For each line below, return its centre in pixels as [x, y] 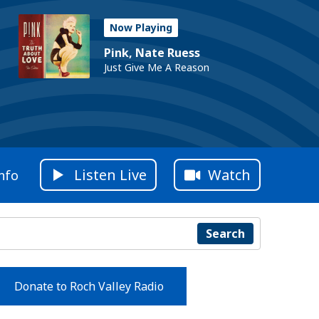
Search [225, 233]
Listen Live [110, 175]
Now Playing [141, 27]
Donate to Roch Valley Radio [89, 286]
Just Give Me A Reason [157, 67]
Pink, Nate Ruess [152, 53]
